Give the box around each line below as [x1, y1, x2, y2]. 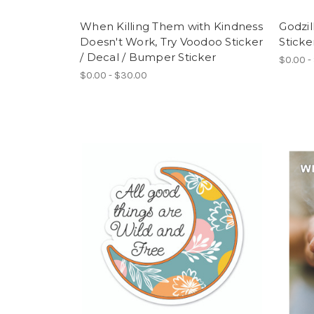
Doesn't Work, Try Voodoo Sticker [80, 35, 263, 49]
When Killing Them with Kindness [80, 20, 263, 34]
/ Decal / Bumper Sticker [80, 50, 216, 64]
